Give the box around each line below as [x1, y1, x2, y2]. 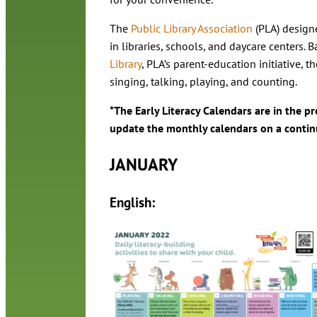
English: [109, 194, 158, 212]
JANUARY [109, 154, 178, 176]
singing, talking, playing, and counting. [109, 74, 297, 89]
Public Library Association [130, 21, 253, 36]
